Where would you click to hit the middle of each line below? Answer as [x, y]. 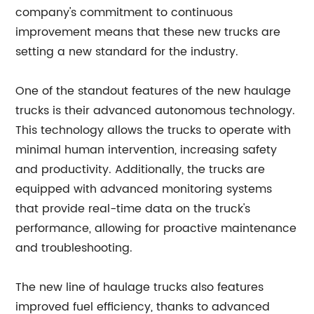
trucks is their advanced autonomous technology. [156, 110]
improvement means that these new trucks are [148, 32]
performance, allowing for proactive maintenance [156, 228]
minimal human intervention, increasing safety [146, 150]
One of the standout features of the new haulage [153, 91]
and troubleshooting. [74, 248]
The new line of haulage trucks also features [140, 287]
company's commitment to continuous [124, 12]
